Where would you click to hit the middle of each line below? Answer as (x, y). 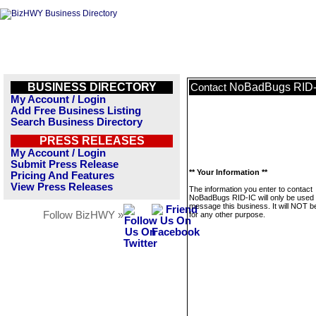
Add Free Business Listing (76, 111)
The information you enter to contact (251, 189)
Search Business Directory (77, 122)
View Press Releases (62, 187)
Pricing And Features (62, 176)
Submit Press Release (65, 164)
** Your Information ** (228, 172)
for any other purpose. (227, 214)
